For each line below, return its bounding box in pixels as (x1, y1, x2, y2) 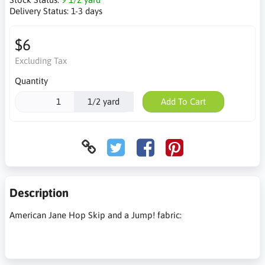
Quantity (14, 76, 48, 86)
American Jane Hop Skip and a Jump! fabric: (9, 209, 182, 220)
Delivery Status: (9, 6, 71, 16)
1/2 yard (88, 96, 119, 106)
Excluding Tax (14, 56, 67, 66)
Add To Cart (160, 96, 206, 106)
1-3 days (71, 6, 102, 16)
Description (9, 185, 69, 199)
